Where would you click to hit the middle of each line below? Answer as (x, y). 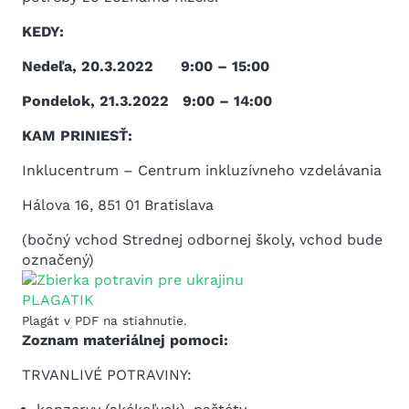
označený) (58, 260)
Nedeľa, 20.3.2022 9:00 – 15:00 (146, 66)
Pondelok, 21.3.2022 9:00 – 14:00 (147, 101)
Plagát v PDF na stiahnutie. (105, 320)
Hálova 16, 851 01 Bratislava (118, 205)
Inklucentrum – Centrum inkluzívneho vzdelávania (202, 170)
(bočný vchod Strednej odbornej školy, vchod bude (202, 240)
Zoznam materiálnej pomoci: (125, 340)
